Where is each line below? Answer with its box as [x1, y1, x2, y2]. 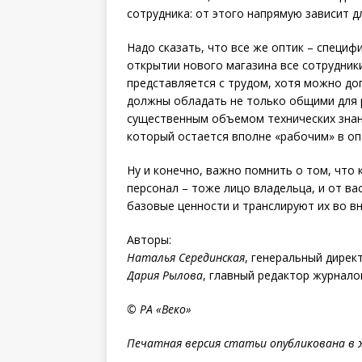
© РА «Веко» [127, 301, 192, 317]
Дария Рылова [127, 267, 203, 283]
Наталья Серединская [127, 250, 245, 265]
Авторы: [127, 232, 171, 247]
